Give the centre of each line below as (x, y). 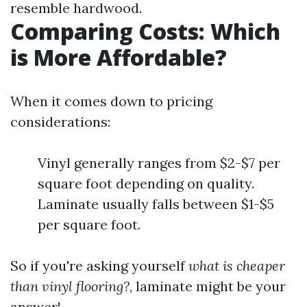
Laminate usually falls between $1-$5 (156, 204)
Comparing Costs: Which (145, 31)
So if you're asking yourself (99, 266)
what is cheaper (237, 266)
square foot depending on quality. (146, 183)
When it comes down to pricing (111, 101)
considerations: (60, 122)
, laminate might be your (208, 286)
